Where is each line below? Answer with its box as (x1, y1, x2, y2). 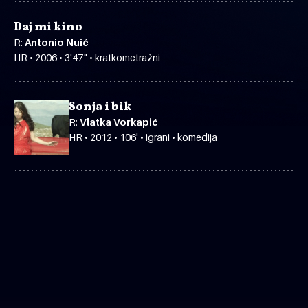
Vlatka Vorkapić (80, 115, 157, 128)
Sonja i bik (69, 99, 131, 115)
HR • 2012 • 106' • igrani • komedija (69, 131, 217, 143)
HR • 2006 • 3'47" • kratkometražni (14, 51, 160, 63)
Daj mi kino (14, 19, 82, 35)
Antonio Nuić (25, 36, 88, 48)
